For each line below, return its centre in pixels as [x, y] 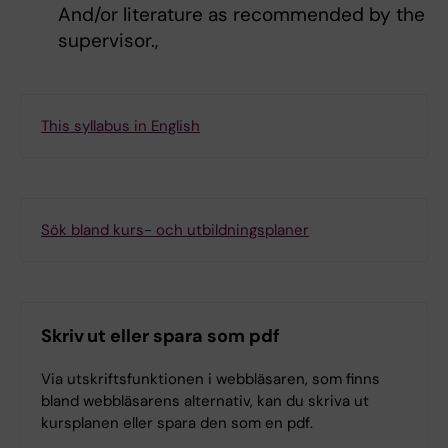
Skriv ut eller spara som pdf [160, 336]
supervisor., [107, 41]
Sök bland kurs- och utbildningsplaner [175, 230]
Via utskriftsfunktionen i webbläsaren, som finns [210, 379]
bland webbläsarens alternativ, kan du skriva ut [205, 401]
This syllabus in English [120, 126]
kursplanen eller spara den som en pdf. [177, 423]
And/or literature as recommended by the [241, 15]
